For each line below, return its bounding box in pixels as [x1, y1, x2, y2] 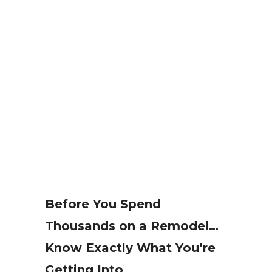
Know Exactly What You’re [45, 240, 216, 255]
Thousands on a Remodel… [45, 218, 219, 233]
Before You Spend [45, 196, 161, 211]
